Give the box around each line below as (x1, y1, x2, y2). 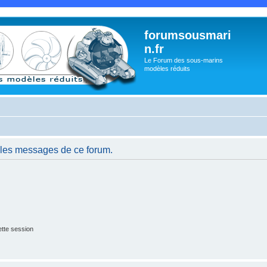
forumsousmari (144, 29, 231, 42)
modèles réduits (144, 65, 190, 72)
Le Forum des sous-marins (144, 57, 223, 64)
